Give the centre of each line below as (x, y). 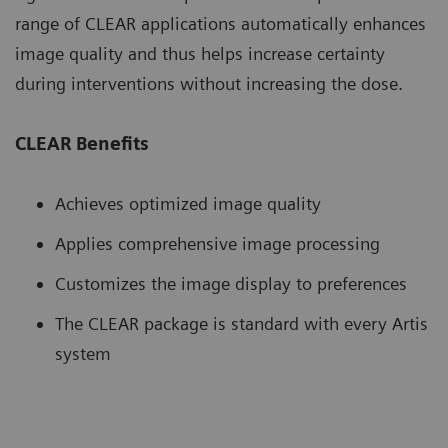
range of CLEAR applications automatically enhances (220, 24)
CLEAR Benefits (82, 144)
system (83, 354)
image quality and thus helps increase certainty (200, 54)
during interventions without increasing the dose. (209, 84)
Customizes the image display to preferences (231, 284)
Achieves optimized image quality (188, 204)
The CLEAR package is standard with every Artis (241, 324)
